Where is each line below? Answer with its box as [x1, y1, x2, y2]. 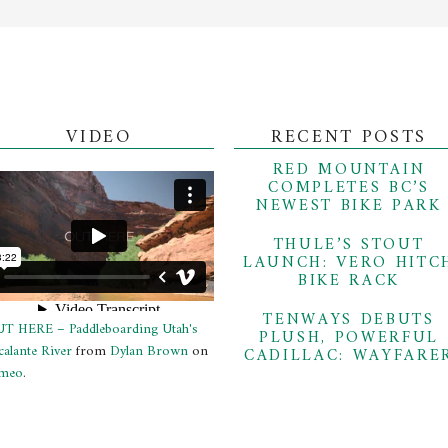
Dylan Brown [110, 339, 188, 365]
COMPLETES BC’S [268, 174, 430, 203]
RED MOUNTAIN [272, 156, 426, 185]
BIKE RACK [298, 267, 400, 296]
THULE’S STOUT [273, 231, 425, 260]
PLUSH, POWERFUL [258, 324, 439, 353]
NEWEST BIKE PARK [256, 192, 442, 221]
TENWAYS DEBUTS [263, 306, 435, 335]
